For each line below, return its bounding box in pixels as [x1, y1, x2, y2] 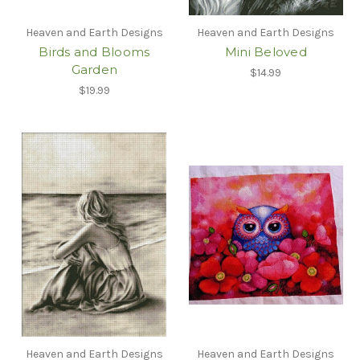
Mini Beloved [224, 44, 307, 60]
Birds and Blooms [39, 44, 150, 60]
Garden [71, 62, 117, 78]
